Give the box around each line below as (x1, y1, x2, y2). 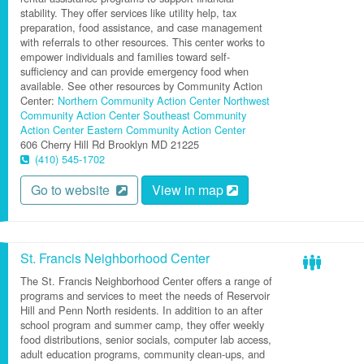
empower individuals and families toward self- (20, 49, 230, 64)
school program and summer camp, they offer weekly (20, 317, 264, 332)
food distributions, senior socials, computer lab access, (20, 331, 271, 347)
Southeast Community (143, 107, 246, 123)
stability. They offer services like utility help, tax (20, 5, 236, 20)
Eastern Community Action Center (87, 122, 245, 137)
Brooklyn (108, 136, 148, 152)
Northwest (223, 93, 270, 108)
